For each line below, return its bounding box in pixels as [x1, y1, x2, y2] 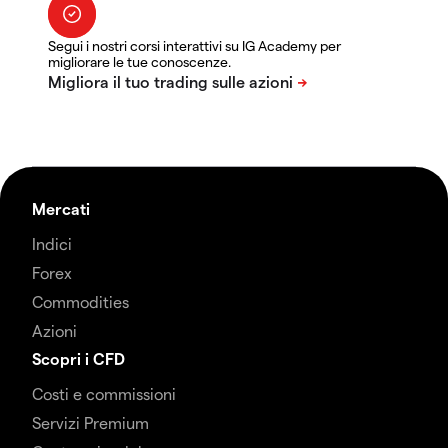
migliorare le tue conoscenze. [48, 53, 231, 71]
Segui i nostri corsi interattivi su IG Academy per [48, 37, 341, 55]
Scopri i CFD [32, 349, 125, 369]
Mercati [32, 199, 90, 219]
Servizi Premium [32, 413, 149, 433]
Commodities [32, 292, 129, 312]
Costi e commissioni [32, 384, 176, 404]
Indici [32, 234, 72, 254]
